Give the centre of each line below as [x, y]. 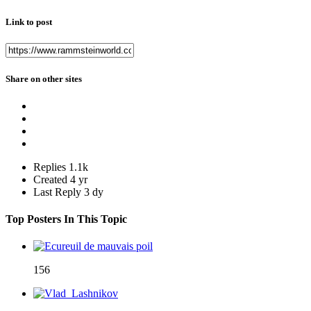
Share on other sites [44, 78]
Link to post [29, 22]
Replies [50, 167]
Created [50, 179]
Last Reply [59, 192]
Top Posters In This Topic [66, 219]
